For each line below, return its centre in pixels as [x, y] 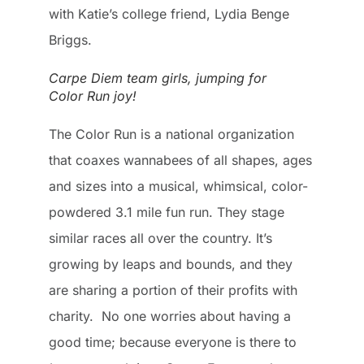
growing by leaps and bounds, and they [171, 264]
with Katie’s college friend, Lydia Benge [169, 14]
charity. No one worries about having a [170, 316]
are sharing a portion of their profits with [173, 290]
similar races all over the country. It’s [160, 238]
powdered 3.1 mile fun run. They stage [167, 212]
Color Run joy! [93, 95]
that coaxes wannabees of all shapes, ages [180, 160]
